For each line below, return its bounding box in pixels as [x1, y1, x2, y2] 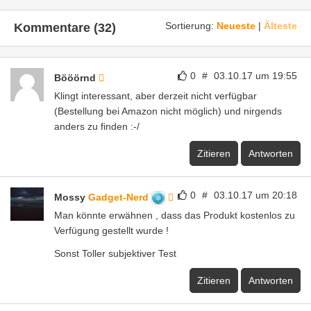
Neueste [217, 19, 255, 31]
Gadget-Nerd [88, 191, 151, 203]
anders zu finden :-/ [54, 120, 140, 132]
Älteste [264, 19, 297, 31]
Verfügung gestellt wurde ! [54, 224, 169, 236]
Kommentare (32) [14, 20, 116, 35]
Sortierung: [165, 19, 217, 31]
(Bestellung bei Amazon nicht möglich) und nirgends [54, 105, 282, 117]
